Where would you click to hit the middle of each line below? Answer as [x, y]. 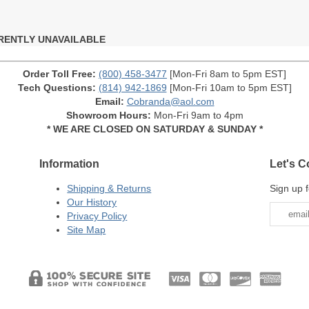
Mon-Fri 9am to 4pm [197, 115]
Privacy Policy [97, 216]
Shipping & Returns [109, 189]
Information [70, 163]
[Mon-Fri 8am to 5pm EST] [227, 73]
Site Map [87, 230]
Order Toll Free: [59, 73]
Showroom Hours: [108, 115]
